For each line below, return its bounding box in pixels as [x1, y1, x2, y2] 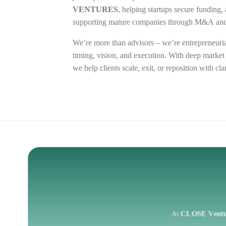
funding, [196, 5, 223, 14]
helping [122, 5, 146, 14]
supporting [73, 18, 106, 26]
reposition [166, 64, 197, 72]
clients [100, 64, 120, 72]
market [203, 51, 224, 60]
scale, [122, 64, 140, 72]
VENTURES [73, 5, 118, 14]
